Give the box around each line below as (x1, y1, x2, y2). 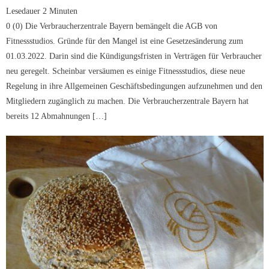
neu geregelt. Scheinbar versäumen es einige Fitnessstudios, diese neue (6, 67, 246, 76)
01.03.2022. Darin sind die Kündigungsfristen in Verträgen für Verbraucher (6, 52, 262, 61)
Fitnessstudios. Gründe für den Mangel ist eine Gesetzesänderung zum (6, 37, 244, 46)
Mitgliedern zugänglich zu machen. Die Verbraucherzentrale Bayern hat (6, 97, 249, 106)
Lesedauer (6, 7, 41, 16)
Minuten (49, 7, 78, 16)
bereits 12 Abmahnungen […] (6, 112, 107, 121)
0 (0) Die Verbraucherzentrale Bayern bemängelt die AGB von (6, 22, 218, 31)
